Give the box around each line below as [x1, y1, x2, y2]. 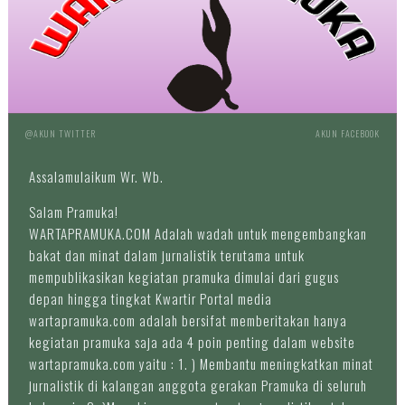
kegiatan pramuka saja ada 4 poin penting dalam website [28, 331, 355, 352]
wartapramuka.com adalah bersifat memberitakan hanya [28, 309, 347, 330]
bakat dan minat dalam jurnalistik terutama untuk [28, 244, 305, 265]
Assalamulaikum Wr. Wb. [28, 165, 164, 186]
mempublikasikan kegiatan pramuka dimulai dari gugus [28, 266, 339, 287]
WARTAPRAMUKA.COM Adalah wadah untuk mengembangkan [28, 222, 367, 243]
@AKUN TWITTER [24, 126, 96, 140]
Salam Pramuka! [28, 201, 118, 221]
